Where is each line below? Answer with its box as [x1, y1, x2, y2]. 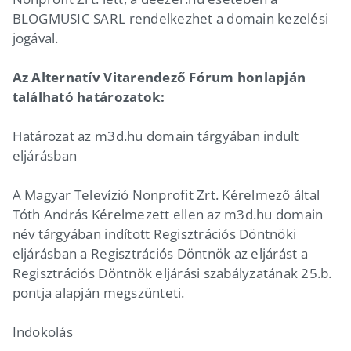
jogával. [12, 28, 59, 47]
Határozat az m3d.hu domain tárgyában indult [12, 126, 299, 145]
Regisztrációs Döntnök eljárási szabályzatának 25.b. [12, 263, 332, 282]
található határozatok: [12, 87, 165, 106]
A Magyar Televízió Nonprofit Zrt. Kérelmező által [12, 185, 320, 204]
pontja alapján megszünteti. [12, 283, 185, 302]
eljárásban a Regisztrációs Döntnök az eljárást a [12, 244, 308, 262]
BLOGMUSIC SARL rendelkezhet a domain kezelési [12, 9, 329, 27]
